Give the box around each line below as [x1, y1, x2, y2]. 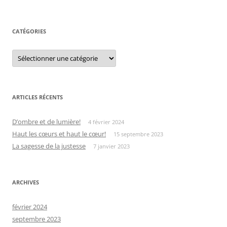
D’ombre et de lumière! [12, 117, 81, 127]
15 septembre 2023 [113, 130, 163, 138]
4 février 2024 [88, 118, 124, 126]
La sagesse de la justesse [12, 141, 86, 151]
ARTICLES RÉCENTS [12, 93, 63, 101]
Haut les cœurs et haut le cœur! [12, 129, 106, 139]
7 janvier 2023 [93, 142, 130, 150]
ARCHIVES [12, 178, 39, 186]
